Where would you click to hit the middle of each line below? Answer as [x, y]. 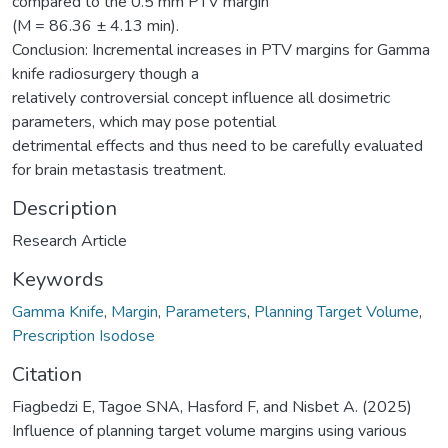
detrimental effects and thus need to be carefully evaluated [217, 145]
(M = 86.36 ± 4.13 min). [95, 25]
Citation [47, 374]
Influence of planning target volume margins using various [209, 430]
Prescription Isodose [83, 335]
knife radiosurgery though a [105, 73]
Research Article [69, 240]
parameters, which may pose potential [144, 121]
